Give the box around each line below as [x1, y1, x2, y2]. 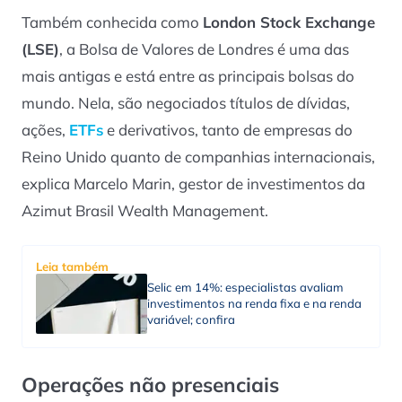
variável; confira [146, 312, 235, 328]
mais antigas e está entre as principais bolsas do [22, 66, 354, 86]
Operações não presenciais [22, 371, 279, 398]
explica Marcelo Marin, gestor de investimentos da [22, 174, 365, 194]
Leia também [36, 258, 109, 274]
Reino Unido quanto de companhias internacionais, [22, 147, 375, 167]
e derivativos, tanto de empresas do [103, 120, 353, 140]
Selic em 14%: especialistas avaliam [146, 280, 344, 295]
